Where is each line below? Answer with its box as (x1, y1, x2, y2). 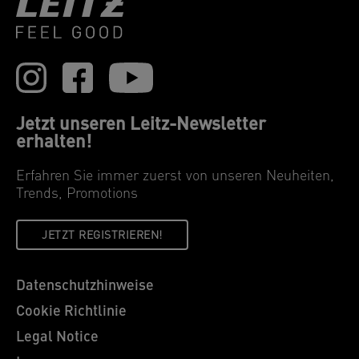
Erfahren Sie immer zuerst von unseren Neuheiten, (16, 168, 334, 184)
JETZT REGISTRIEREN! (42, 229, 163, 242)
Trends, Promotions (16, 186, 138, 202)
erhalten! (16, 133, 91, 152)
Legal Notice (16, 329, 99, 345)
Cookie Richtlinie (16, 304, 127, 320)
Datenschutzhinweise (16, 278, 154, 294)
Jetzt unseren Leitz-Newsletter (16, 115, 266, 135)
